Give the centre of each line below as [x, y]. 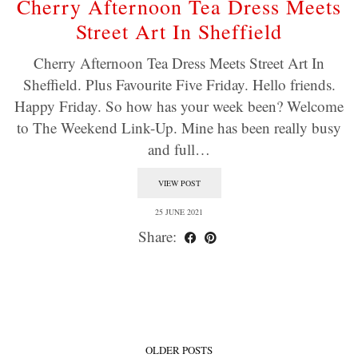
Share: [159, 236]
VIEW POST [179, 183]
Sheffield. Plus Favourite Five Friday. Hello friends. [179, 84]
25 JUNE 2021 [179, 212]
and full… [179, 149]
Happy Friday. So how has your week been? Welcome [179, 106]
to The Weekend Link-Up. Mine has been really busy [179, 127]
